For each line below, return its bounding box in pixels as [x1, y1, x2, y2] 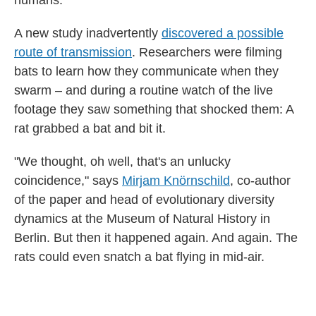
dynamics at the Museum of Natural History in [14, 212, 270, 226]
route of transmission [14, 45, 132, 59]
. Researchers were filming [132, 45, 282, 59]
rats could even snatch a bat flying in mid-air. [14, 250, 265, 264]
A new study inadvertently [14, 26, 162, 40]
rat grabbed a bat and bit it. [14, 121, 166, 135]
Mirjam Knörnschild [122, 174, 230, 188]
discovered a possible [162, 26, 284, 40]
